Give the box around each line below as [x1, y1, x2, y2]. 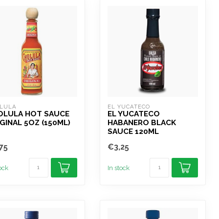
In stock [107, 163, 130, 172]
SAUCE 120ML [107, 127, 159, 136]
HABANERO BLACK [107, 118, 176, 127]
